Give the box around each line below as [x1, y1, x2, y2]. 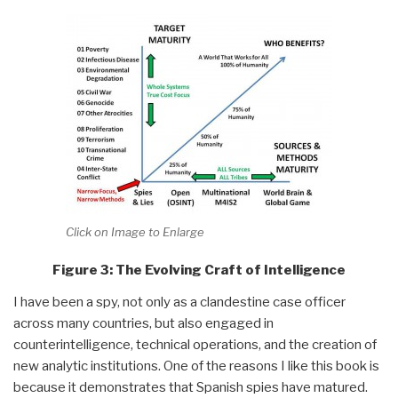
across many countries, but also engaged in [13, 314, 274, 331]
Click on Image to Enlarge [66, 225, 204, 240]
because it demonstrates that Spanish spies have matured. [13, 378, 368, 395]
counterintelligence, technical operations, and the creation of [13, 336, 377, 353]
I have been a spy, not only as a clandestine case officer [13, 293, 346, 310]
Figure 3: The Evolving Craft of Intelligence [52, 261, 346, 278]
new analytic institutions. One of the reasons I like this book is [13, 357, 379, 374]
